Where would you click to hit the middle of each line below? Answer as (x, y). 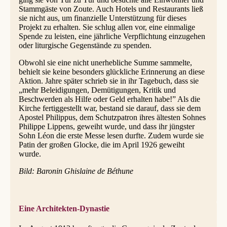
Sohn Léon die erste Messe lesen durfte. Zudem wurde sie (111, 136)
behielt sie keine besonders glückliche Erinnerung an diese (111, 72)
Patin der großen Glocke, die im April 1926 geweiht (101, 145)
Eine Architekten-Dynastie (64, 209)
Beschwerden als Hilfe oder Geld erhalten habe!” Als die (109, 99)
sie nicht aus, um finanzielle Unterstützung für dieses (102, 18)
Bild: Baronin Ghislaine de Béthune (76, 171)
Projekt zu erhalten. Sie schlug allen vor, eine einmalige (107, 27)
